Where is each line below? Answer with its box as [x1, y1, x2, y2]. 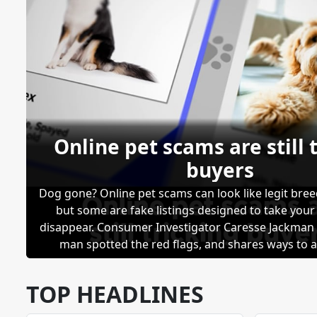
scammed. [192, 253, 248, 269]
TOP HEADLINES [26, 278, 204, 309]
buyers [186, 156, 255, 183]
